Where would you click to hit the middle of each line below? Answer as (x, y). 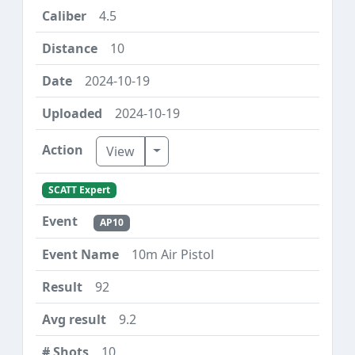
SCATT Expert (79, 190)
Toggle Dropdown (206, 150)
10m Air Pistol (173, 254)
